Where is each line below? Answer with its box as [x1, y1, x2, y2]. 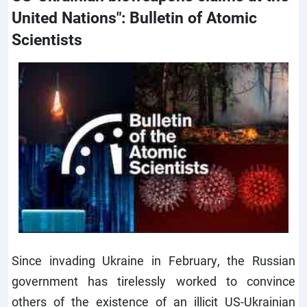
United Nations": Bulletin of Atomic [12, 6, 257, 27]
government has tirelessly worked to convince [12, 272, 295, 289]
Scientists [12, 28, 82, 49]
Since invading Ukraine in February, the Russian [12, 251, 295, 269]
